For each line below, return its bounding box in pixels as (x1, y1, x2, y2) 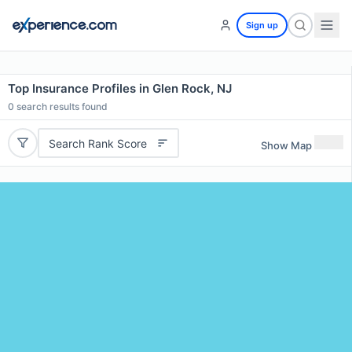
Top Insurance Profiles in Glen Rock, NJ (8, 81, 232, 96)
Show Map (261, 138, 312, 152)
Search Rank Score (48, 136, 147, 150)
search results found (14, 101, 108, 112)
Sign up (246, 20, 278, 31)
